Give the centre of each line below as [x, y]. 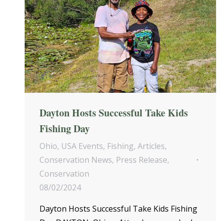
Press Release [142, 160]
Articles [151, 146]
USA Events [82, 146]
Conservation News [76, 160]
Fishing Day [65, 129]
